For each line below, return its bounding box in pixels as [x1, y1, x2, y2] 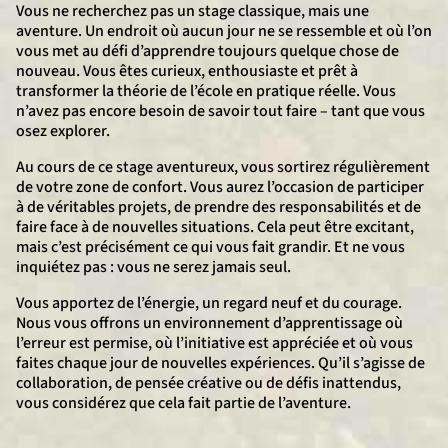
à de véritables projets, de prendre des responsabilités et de [16, 196, 421, 218]
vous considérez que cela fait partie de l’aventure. [16, 392, 351, 414]
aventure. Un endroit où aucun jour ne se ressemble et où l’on [16, 20, 432, 42]
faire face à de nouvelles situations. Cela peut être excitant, [16, 216, 414, 238]
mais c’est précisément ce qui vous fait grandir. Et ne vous [16, 236, 405, 258]
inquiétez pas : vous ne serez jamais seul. [16, 256, 291, 278]
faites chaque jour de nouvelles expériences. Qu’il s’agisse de [16, 352, 425, 374]
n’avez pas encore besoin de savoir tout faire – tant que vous [16, 100, 425, 122]
